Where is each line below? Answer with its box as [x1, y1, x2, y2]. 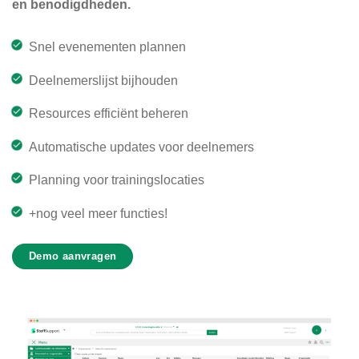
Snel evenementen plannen [28, 39, 186, 54]
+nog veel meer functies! [28, 206, 167, 220]
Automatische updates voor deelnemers [28, 139, 254, 154]
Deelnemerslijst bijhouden [28, 73, 178, 87]
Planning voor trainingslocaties [28, 173, 204, 188]
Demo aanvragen [29, 249, 117, 262]
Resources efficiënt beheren [28, 107, 188, 121]
